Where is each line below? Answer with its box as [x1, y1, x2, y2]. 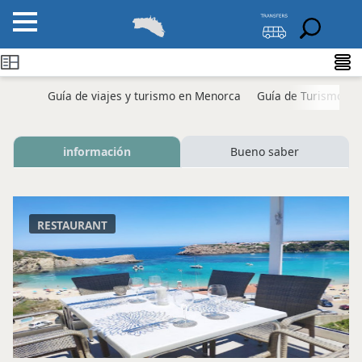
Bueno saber [230, 143, 300, 159]
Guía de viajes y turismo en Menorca [48, 87, 241, 103]
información [62, 143, 131, 159]
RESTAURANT [37, 217, 107, 233]
